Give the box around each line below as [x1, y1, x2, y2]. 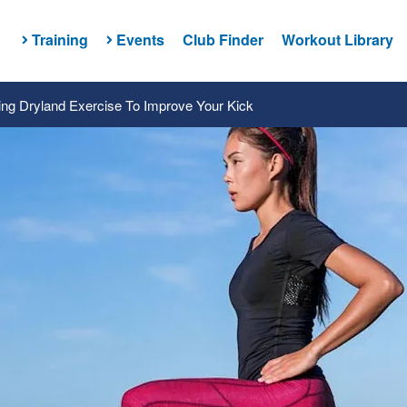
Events [115, 28, 164, 50]
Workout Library [281, 28, 393, 50]
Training [31, 28, 88, 50]
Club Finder [182, 28, 263, 50]
